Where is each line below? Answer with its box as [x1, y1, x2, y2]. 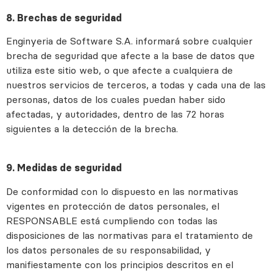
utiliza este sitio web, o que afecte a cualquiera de [6, 64, 233, 77]
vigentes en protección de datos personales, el [6, 199, 219, 212]
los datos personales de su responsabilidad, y [6, 243, 211, 256]
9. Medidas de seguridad [6, 161, 122, 174]
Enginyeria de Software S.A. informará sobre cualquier [6, 35, 253, 48]
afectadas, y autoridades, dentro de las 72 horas [6, 108, 224, 121]
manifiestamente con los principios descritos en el [6, 258, 233, 271]
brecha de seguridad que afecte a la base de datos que [6, 49, 255, 62]
